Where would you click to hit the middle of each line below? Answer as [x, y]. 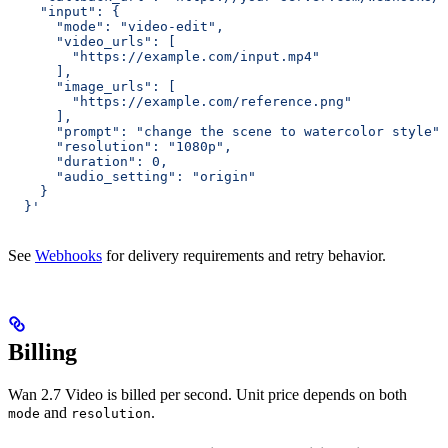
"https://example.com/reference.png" [180, 101]
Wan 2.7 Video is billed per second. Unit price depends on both [207, 394]
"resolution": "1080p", [120, 146]
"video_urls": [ [92, 41]
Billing [42, 351]
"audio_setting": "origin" [132, 176]
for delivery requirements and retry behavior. [244, 255]
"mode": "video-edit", [116, 26]
